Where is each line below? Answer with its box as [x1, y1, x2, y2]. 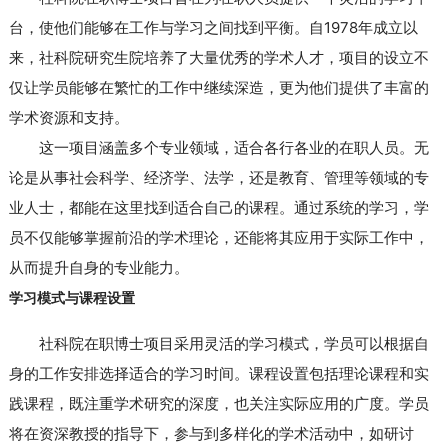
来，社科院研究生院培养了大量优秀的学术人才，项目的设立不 [8, 47, 429, 67]
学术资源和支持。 [8, 107, 129, 127]
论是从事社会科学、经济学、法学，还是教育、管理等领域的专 [8, 167, 429, 187]
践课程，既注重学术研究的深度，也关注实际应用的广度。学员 [8, 393, 429, 413]
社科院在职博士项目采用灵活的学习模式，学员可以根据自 [38, 333, 429, 353]
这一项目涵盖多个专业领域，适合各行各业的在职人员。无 [38, 137, 429, 157]
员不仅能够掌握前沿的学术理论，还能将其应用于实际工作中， [8, 227, 429, 247]
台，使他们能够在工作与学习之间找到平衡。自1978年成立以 [8, 17, 418, 37]
